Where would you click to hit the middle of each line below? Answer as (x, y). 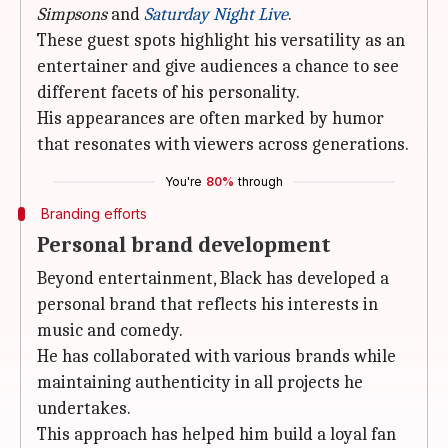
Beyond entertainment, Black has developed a (213, 278)
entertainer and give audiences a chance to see (218, 66)
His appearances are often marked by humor (210, 118)
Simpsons (72, 14)
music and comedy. (110, 330)
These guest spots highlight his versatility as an (221, 40)
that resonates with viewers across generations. (223, 144)
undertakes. (84, 408)
